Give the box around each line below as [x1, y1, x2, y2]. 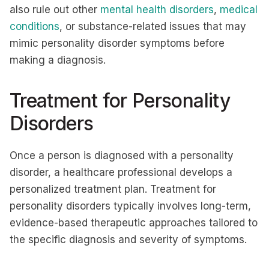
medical [220, 4, 258, 16]
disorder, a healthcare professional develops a [10, 166, 232, 178]
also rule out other [10, 4, 100, 16]
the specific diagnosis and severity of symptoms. [10, 234, 250, 246]
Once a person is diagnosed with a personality [10, 150, 234, 162]
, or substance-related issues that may [59, 20, 246, 32]
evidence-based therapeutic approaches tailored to [10, 217, 258, 229]
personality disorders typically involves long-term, [10, 200, 251, 212]
